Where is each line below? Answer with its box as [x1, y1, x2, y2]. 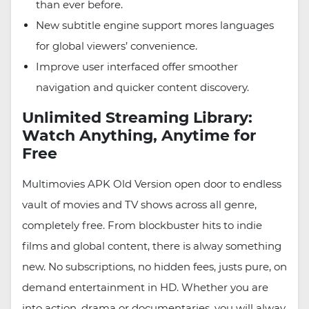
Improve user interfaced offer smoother [36, 60, 238, 74]
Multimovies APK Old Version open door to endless [22, 177, 281, 191]
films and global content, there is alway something [22, 239, 281, 253]
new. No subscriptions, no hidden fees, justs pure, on [22, 260, 287, 274]
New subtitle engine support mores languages [36, 19, 274, 32]
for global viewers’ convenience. [36, 39, 197, 53]
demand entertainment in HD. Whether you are [22, 281, 268, 295]
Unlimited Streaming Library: [22, 108, 252, 128]
